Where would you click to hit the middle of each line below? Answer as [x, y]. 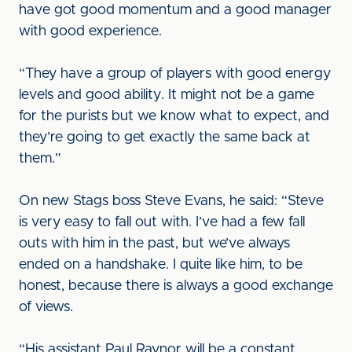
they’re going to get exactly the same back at [165, 137]
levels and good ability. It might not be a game [167, 95]
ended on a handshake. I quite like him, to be [161, 265]
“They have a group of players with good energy [175, 74]
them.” [40, 159]
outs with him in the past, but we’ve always [154, 244]
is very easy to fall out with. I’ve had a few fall [162, 222]
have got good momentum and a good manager [175, 10]
